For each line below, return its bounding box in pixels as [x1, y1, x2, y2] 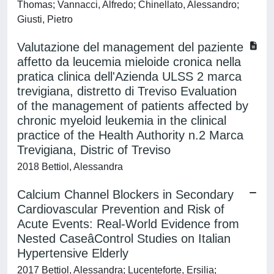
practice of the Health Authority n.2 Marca [17, 128, 243, 142]
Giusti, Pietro [17, 14, 73, 24]
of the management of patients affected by [17, 99, 248, 113]
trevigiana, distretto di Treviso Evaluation [17, 84, 237, 98]
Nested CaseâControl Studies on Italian [17, 232, 231, 245]
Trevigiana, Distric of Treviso [17, 143, 171, 157]
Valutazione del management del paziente [17, 40, 243, 54]
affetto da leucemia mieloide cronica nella [17, 55, 241, 68]
